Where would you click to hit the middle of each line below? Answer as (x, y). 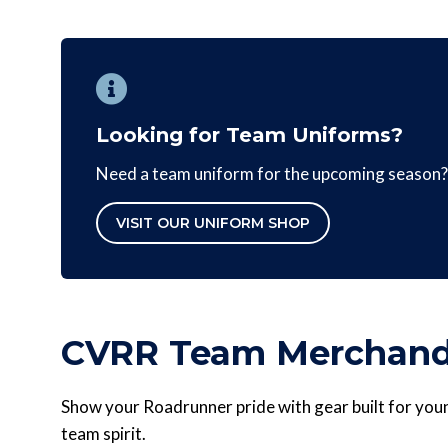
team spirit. (103, 434)
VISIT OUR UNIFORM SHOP (213, 223)
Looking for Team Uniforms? (249, 135)
